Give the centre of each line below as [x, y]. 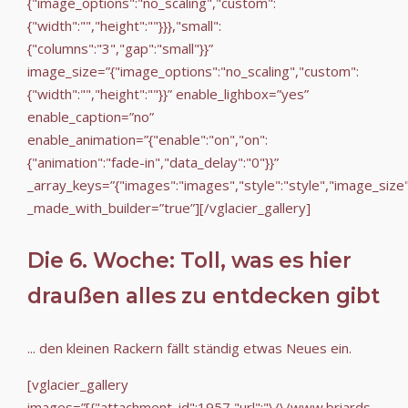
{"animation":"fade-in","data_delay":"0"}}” [153, 162]
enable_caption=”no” [91, 116]
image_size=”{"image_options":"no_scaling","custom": [193, 71]
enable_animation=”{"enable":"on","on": [148, 139]
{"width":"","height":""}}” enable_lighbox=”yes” [168, 93]
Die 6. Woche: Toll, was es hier [189, 260]
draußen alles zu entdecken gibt [204, 296]
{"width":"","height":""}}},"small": [124, 25]
